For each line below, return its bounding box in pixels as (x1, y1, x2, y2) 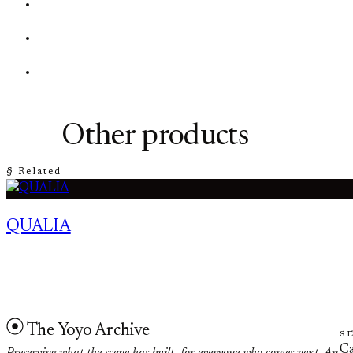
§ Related (6, 166, 62, 176)
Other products (61, 122, 248, 153)
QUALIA (6, 217, 71, 236)
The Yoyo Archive (26, 321, 150, 340)
